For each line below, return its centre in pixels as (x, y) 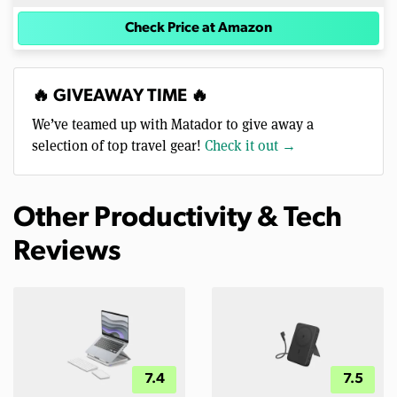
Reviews (67, 253)
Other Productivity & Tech (178, 219)
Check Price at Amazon (198, 29)
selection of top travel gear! (118, 146)
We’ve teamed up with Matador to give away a (173, 125)
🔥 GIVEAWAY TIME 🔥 (120, 97)
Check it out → (250, 146)
